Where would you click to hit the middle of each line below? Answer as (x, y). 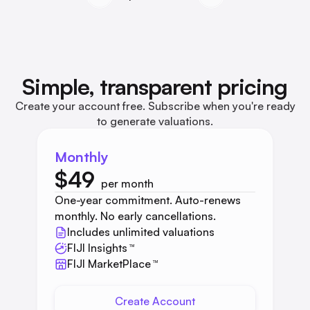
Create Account (155, 301)
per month (127, 184)
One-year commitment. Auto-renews (148, 200)
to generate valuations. (155, 121)
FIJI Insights (97, 248)
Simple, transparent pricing (155, 87)
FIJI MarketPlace (109, 264)
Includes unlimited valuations (141, 232)
